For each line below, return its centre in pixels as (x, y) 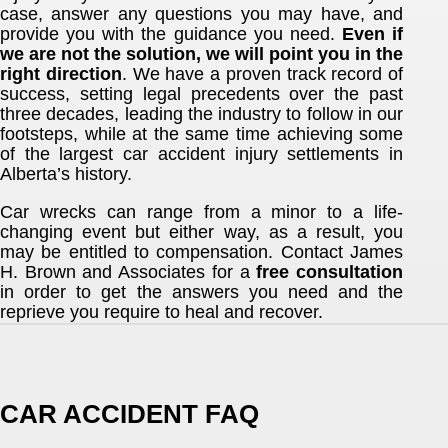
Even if (373, 33)
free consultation (330, 271)
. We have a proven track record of (262, 73)
